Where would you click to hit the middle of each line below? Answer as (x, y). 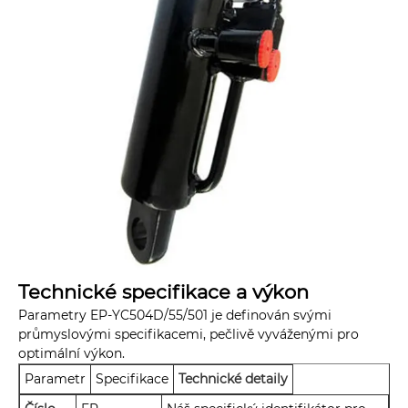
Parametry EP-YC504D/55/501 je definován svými (175, 316)
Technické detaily (233, 379)
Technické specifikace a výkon (166, 292)
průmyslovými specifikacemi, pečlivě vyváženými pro (189, 335)
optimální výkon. (71, 354)
